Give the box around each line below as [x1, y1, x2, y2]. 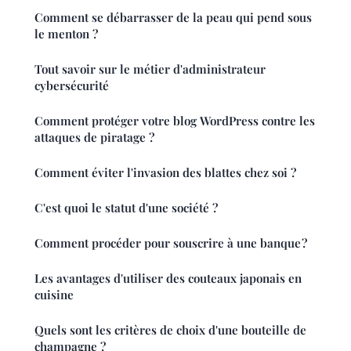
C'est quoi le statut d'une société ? [34, 200, 218, 216]
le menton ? [34, 26, 98, 42]
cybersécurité [34, 78, 109, 94]
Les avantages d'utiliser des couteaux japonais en [34, 270, 302, 287]
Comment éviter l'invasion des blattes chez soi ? [34, 165, 296, 181]
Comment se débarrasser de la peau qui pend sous [34, 9, 312, 26]
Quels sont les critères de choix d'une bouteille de [34, 322, 306, 338]
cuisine [34, 287, 74, 303]
